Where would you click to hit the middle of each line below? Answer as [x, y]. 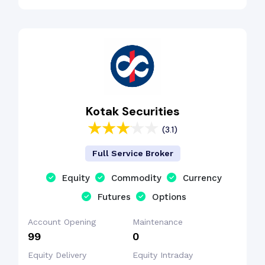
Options [169, 197]
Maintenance [158, 222]
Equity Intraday [163, 255]
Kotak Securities [132, 111]
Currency [202, 178]
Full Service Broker [132, 153]
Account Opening [62, 222]
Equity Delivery [57, 255]
